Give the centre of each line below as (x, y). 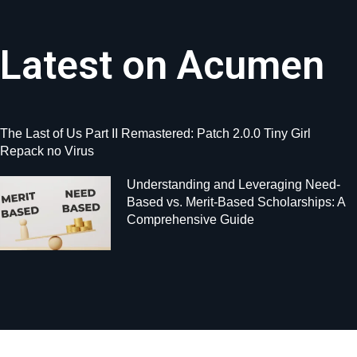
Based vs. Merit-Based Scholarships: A (236, 202)
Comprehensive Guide (191, 219)
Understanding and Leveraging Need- (234, 184)
